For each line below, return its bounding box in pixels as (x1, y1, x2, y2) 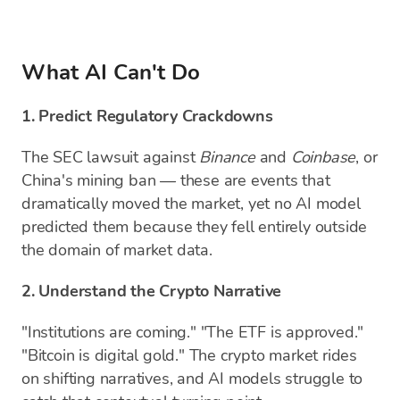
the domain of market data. (21, 239, 212, 261)
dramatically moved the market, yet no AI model (21, 193, 361, 214)
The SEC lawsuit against (21, 146, 200, 168)
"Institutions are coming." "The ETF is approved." (21, 321, 364, 343)
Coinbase (290, 146, 356, 168)
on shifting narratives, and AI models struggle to (21, 368, 363, 389)
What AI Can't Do (21, 58, 200, 87)
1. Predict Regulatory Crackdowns (21, 105, 273, 127)
